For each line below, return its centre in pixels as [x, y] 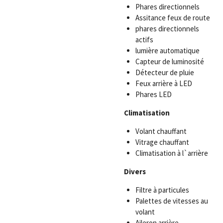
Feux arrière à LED [164, 84]
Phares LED [153, 95]
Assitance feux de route [172, 18]
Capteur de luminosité [169, 62]
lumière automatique [167, 51]
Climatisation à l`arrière [171, 153]
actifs [144, 40]
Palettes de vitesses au [171, 201]
